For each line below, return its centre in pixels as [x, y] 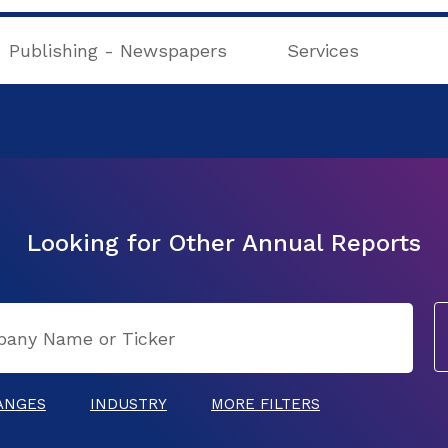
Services [322, 50]
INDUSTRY [128, 404]
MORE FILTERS [265, 404]
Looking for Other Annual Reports [224, 243]
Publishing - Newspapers [118, 50]
